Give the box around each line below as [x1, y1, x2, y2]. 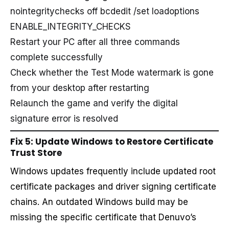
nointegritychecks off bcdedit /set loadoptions [10, 6, 199, 16]
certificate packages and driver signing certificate [10, 181, 216, 192]
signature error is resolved [10, 113, 118, 124]
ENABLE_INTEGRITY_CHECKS [10, 21, 131, 32]
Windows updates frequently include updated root [10, 166, 216, 176]
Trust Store [10, 146, 62, 159]
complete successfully [10, 52, 103, 62]
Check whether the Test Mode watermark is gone [10, 67, 214, 78]
